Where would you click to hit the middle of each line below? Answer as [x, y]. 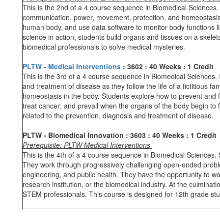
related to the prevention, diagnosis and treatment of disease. [118, 115]
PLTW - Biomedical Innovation [74, 135]
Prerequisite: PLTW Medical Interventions [87, 145]
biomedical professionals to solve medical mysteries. [104, 47]
